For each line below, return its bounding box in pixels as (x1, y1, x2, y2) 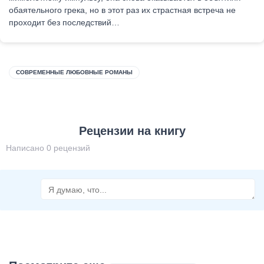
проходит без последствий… (9, 17, 120, 27)
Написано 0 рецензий (6, 143, 90, 153)
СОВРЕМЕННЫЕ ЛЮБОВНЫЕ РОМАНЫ (16, 68, 133, 75)
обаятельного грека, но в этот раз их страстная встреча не (9, 5, 236, 15)
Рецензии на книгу (78, 124, 186, 137)
